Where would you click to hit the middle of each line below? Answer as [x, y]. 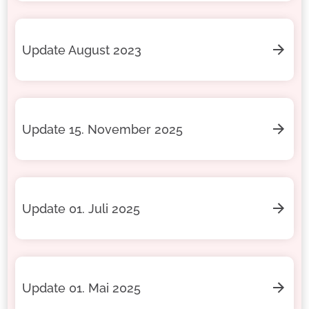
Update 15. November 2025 [102, 129]
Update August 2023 [81, 50]
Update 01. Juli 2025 [81, 208]
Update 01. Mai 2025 [81, 288]
